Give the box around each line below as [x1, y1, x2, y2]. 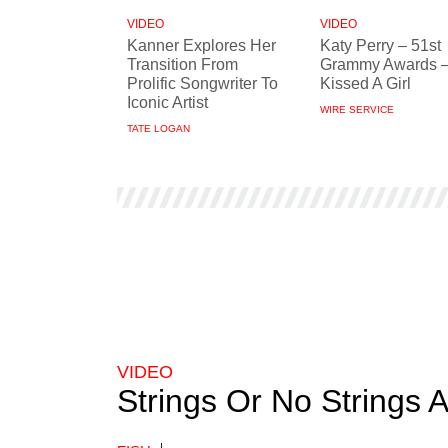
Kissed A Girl [320, 75, 411, 92]
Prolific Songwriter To [127, 75, 278, 92]
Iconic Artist [127, 94, 208, 111]
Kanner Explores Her [127, 37, 276, 54]
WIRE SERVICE [320, 104, 394, 115]
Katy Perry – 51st [320, 37, 441, 54]
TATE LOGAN [127, 123, 190, 134]
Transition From [127, 56, 238, 73]
